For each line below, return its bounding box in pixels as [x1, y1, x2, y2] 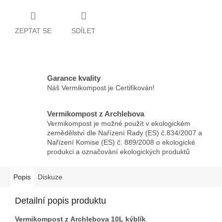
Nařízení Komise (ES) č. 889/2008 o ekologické [47, 138, 195, 147]
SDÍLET [71, 26, 96, 35]
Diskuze [38, 173, 62, 181]
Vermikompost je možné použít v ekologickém [47, 119, 190, 128]
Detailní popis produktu [15, 196, 106, 206]
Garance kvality [47, 73, 101, 82]
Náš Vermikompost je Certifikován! [47, 83, 155, 92]
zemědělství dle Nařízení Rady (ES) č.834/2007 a [47, 129, 202, 137]
